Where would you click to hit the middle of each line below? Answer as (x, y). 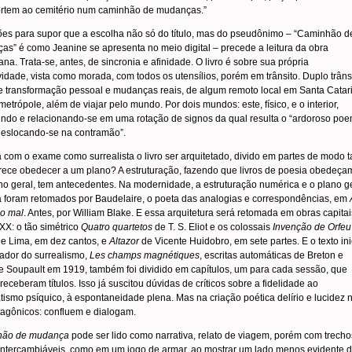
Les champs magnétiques (145, 255)
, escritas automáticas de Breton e (271, 255)
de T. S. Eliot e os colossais (213, 227)
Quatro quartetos (117, 227)
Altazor (124, 241)
